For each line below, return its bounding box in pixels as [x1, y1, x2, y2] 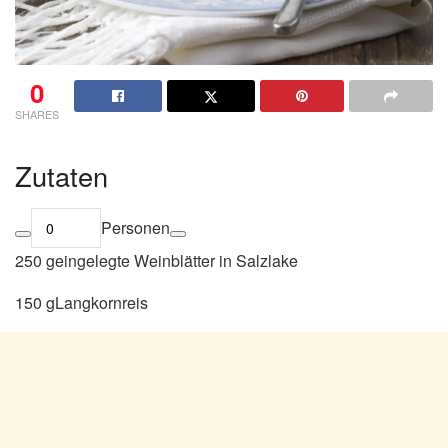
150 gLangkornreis [15, 290, 148, 314]
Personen [101, 215, 170, 239]
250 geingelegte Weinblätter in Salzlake [15, 248, 298, 272]
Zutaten [15, 155, 108, 195]
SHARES [15, 106, 59, 123]
